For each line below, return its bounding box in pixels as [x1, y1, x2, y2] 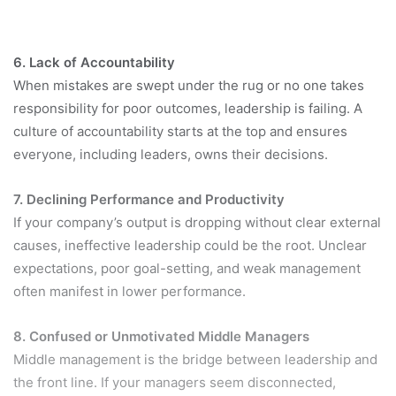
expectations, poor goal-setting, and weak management [13, 259, 361, 277]
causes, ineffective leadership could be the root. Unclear [13, 236, 367, 254]
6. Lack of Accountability [13, 53, 175, 71]
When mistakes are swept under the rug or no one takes [13, 76, 364, 94]
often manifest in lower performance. [13, 282, 246, 300]
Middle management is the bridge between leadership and [13, 350, 377, 368]
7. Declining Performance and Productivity [13, 190, 285, 208]
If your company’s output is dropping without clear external [13, 213, 381, 231]
